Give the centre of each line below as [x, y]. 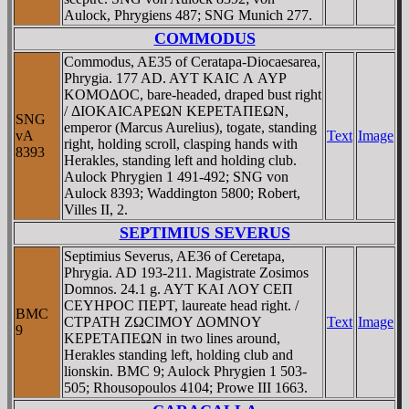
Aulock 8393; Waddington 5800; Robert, [182, 193]
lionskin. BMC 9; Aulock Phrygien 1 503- [185, 371]
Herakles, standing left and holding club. [180, 160]
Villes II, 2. [96, 210]
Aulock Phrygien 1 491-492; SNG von [176, 177]
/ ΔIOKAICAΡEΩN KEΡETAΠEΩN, [176, 111]
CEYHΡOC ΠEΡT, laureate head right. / [181, 305]
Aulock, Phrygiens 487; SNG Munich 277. [188, 15]
